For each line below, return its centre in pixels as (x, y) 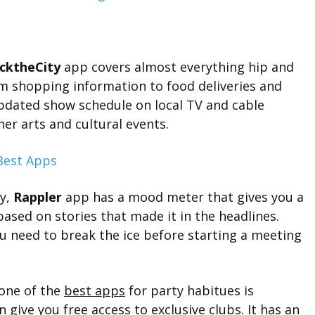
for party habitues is (189, 290)
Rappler (38, 197)
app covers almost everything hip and (177, 67)
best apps (95, 290)
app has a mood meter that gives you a (183, 197)
